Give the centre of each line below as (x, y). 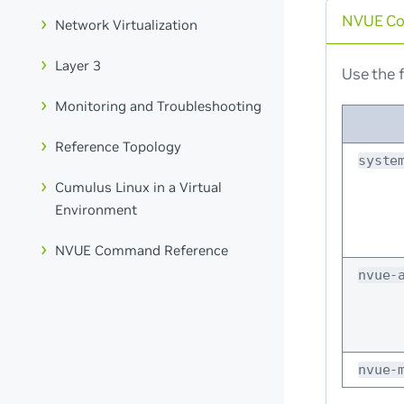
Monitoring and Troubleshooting (159, 106)
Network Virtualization (127, 25)
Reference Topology (119, 147)
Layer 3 (78, 66)
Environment (96, 209)
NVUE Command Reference (142, 250)
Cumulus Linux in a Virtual (139, 187)
